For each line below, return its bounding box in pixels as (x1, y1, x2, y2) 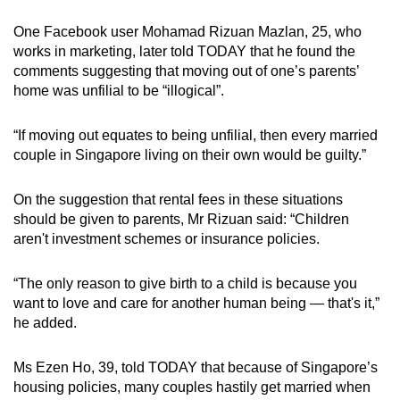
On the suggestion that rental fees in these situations (13, 191, 343, 207)
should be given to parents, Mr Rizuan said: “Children (13, 211, 349, 227)
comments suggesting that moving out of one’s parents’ (13, 62, 359, 79)
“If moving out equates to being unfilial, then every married (13, 127, 378, 143)
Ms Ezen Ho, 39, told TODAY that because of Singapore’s (13, 359, 378, 375)
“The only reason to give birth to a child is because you (13, 275, 357, 291)
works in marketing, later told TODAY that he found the (13, 43, 355, 59)
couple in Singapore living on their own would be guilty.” (13, 146, 366, 162)
